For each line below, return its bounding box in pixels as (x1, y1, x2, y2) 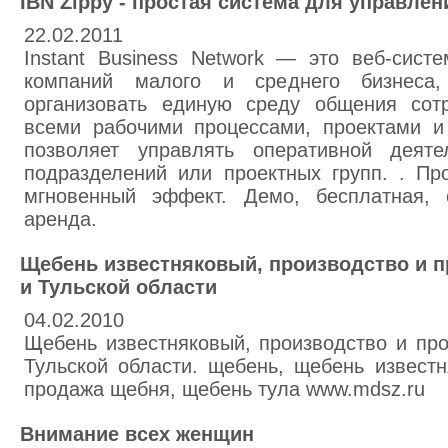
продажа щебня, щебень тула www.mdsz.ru (24, 378, 425, 400)
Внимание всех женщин (20, 423, 254, 445)
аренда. (24, 208, 97, 230)
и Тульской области (20, 276, 217, 298)
